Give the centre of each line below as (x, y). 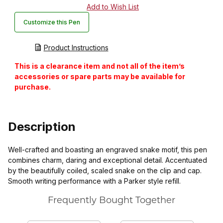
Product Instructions (76, 47)
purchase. (32, 87)
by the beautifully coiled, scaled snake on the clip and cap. (105, 171)
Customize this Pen (52, 22)
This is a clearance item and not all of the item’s (99, 66)
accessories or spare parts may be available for (100, 76)
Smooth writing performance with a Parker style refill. (94, 181)
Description (42, 127)
